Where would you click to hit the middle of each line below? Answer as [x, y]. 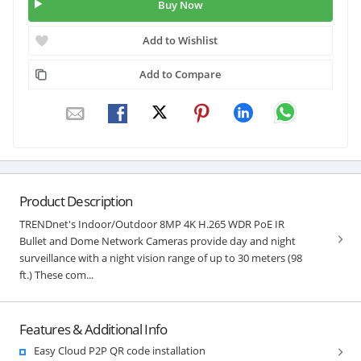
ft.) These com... [56, 274]
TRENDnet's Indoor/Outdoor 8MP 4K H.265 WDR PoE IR [151, 224]
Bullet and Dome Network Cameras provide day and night [157, 241]
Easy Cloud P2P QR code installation [119, 350]
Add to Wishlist [180, 40]
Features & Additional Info [93, 329]
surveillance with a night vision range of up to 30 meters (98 [160, 257]
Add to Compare [180, 74]
